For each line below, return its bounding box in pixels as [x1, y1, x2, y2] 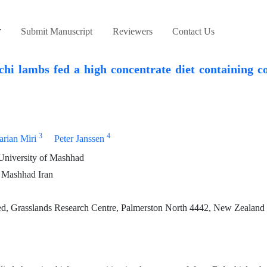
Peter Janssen [54, 133, 104, 145]
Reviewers [112, 26, 153, 38]
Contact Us [172, 26, 215, 38]
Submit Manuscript [21, 26, 93, 38]
